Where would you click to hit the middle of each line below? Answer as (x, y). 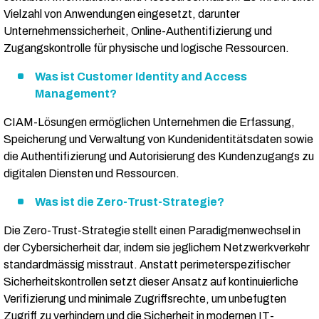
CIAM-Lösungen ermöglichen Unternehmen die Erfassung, (149, 122)
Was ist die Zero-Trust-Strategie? (130, 202)
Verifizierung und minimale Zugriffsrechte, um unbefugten (145, 299)
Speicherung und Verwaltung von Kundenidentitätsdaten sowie (158, 140)
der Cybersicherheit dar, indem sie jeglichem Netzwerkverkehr (157, 248)
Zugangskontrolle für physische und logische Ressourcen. (146, 48)
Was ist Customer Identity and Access (141, 77)
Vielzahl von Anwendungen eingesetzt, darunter (122, 14)
